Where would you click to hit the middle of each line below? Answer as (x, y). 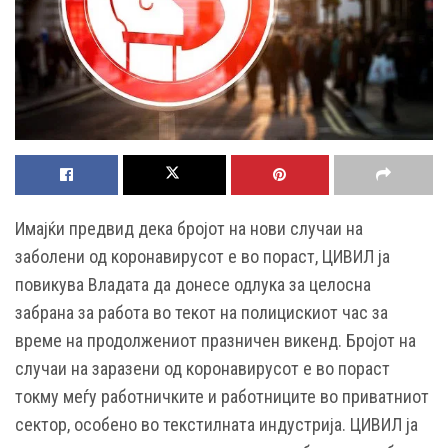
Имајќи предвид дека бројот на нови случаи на (189, 229)
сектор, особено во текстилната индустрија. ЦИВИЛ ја (216, 425)
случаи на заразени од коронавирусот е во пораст (202, 369)
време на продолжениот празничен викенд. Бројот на (215, 341)
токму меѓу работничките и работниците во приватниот (222, 397)
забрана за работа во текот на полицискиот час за (201, 313)
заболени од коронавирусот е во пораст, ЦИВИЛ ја (202, 257)
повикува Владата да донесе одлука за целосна (193, 285)
